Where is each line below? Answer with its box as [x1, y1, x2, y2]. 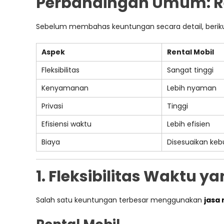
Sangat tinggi [167, 65, 213, 75]
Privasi [41, 101, 63, 111]
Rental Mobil [167, 47, 214, 57]
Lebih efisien [167, 119, 210, 129]
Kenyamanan [41, 83, 88, 93]
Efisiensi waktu [41, 119, 91, 129]
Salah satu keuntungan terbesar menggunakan [36, 195, 204, 205]
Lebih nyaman [167, 83, 216, 93]
